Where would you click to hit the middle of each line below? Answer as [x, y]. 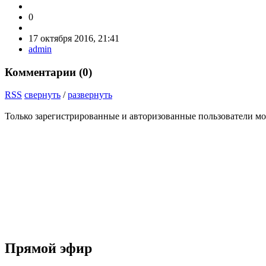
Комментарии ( [44, 72]
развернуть [90, 95]
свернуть [42, 95]
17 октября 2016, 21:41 [74, 38]
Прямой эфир [48, 248]
